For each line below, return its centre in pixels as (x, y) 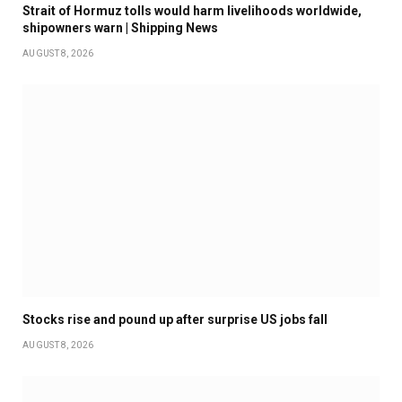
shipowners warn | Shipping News (120, 28)
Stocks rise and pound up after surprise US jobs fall (175, 319)
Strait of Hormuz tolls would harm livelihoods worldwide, (192, 11)
